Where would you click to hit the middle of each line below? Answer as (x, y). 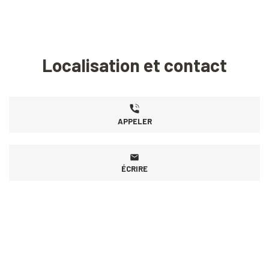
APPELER (134, 121)
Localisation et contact (134, 65)
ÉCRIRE (134, 168)
